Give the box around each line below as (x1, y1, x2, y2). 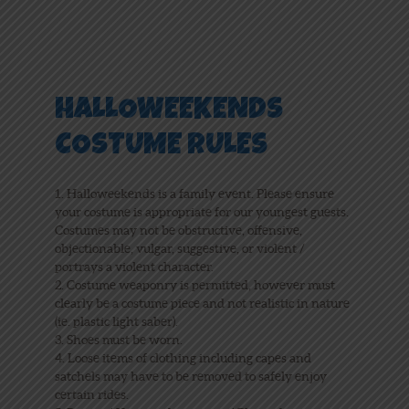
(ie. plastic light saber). (54, 314, 178, 330)
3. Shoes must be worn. (54, 332, 183, 348)
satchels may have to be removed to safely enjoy (54, 369, 327, 384)
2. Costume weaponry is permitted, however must (54, 278, 335, 293)
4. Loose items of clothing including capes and (54, 351, 311, 366)
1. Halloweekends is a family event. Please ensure (54, 186, 334, 202)
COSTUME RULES (54, 132, 267, 163)
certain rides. (54, 387, 129, 403)
